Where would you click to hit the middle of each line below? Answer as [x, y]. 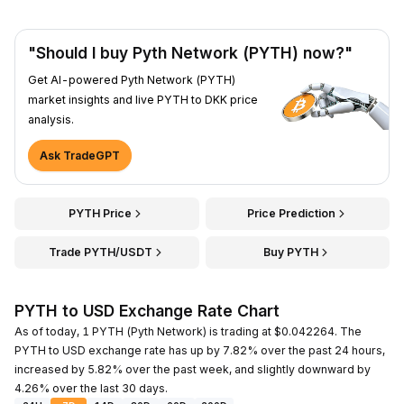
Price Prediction [291, 213]
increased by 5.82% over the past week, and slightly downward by [193, 369]
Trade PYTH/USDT [100, 252]
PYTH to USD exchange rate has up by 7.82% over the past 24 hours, [200, 350]
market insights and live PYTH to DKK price [143, 99]
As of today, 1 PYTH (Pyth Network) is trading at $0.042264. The [188, 331]
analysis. [51, 119]
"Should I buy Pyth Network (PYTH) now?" [190, 52]
